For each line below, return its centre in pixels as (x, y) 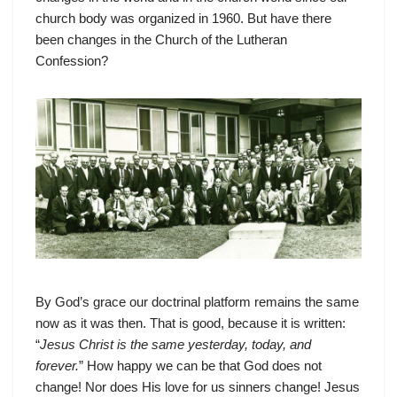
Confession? (72, 61)
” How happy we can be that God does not (200, 366)
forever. (57, 366)
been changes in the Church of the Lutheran (161, 40)
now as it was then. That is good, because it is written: (191, 323)
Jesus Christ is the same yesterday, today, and (175, 345)
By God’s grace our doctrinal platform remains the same (197, 302)
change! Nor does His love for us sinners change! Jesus (198, 387)
